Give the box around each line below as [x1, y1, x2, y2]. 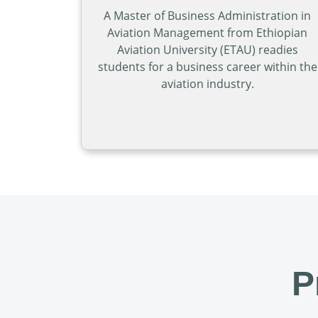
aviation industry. [160, 76, 254, 92]
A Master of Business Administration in [104, 8, 311, 24]
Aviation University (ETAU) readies [116, 42, 298, 58]
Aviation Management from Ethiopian [107, 25, 307, 41]
